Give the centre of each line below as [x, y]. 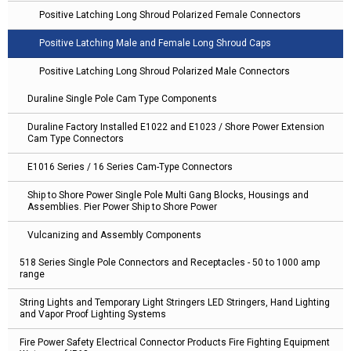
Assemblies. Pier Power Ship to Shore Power [122, 206]
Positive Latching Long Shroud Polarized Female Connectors [170, 14]
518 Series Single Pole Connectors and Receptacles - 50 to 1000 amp [170, 262]
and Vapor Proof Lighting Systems [93, 314]
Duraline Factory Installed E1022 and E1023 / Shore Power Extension [176, 127]
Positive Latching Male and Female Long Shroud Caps [155, 43]
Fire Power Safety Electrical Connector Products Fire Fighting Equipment [175, 342]
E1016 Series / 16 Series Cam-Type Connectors [130, 166]
